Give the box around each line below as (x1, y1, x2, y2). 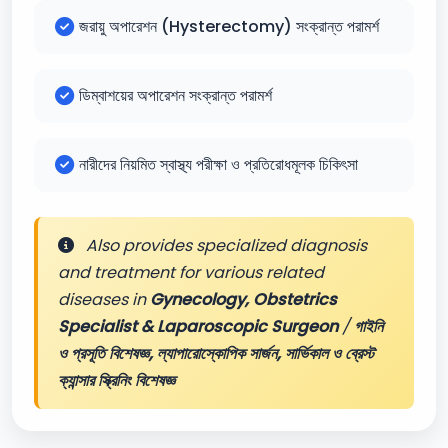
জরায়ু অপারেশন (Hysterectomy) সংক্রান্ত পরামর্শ (79, 15, 379, 38)
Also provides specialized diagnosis (82, 234, 367, 257)
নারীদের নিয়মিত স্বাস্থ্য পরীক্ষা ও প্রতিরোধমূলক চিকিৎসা (79, 153, 358, 176)
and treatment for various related (58, 261, 324, 284)
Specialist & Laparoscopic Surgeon (58, 315, 338, 338)
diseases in (58, 288, 150, 311)
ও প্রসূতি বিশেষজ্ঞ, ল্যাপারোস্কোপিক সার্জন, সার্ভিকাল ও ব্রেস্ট (58, 342, 374, 365)
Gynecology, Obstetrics (150, 288, 337, 311)
